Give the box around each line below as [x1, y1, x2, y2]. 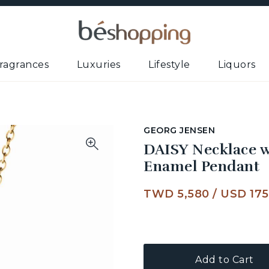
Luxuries [76, 59, 121, 70]
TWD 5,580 [144, 187, 210, 201]
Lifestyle [148, 59, 190, 70]
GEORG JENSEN [144, 125, 215, 136]
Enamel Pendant [144, 157, 259, 175]
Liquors [218, 59, 256, 70]
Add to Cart [195, 254, 254, 265]
